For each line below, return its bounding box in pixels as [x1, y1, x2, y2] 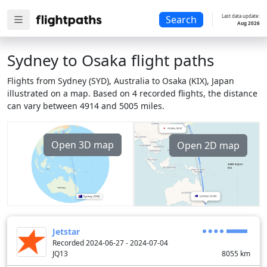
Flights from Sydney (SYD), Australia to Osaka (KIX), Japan [7, 75, 234, 86]
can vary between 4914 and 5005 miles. [7, 100, 164, 111]
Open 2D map [177, 139, 240, 152]
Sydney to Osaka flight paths [7, 49, 214, 71]
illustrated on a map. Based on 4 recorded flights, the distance [7, 88, 257, 99]
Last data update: [222, 13, 260, 19]
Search [166, 13, 197, 27]
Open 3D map [51, 138, 114, 151]
